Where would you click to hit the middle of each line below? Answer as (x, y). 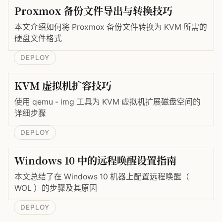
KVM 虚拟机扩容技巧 (63, 86)
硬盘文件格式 (38, 39)
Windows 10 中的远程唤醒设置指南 (95, 161)
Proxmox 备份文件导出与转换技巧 (93, 11)
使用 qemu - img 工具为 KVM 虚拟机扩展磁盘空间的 (108, 102)
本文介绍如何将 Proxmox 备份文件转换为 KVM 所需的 (111, 27)
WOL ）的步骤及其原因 (56, 188)
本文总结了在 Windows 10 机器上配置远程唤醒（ (102, 177)
